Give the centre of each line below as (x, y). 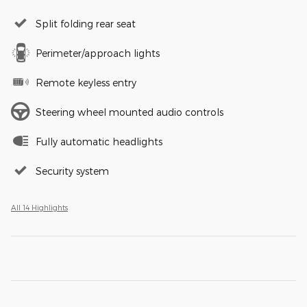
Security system (72, 171)
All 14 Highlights (39, 208)
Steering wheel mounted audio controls (130, 112)
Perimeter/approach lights (98, 53)
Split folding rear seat (86, 24)
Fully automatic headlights (99, 142)
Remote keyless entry (86, 83)
